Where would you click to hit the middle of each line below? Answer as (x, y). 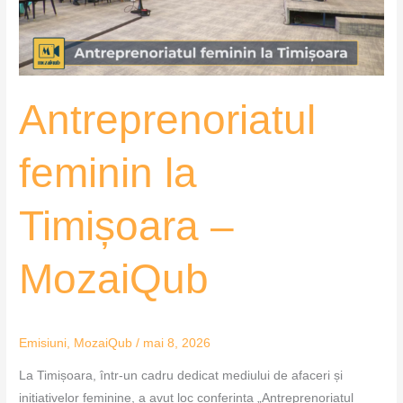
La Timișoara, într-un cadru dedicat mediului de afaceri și (181, 376)
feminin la (108, 174)
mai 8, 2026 (177, 344)
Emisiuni (43, 344)
